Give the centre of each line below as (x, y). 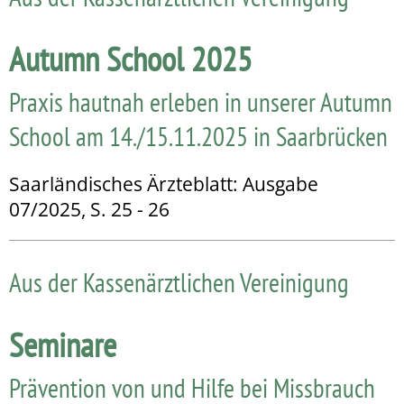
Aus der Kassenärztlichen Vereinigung (179, 282)
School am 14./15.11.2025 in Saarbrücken (198, 136)
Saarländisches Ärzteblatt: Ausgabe (164, 184)
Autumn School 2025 (131, 58)
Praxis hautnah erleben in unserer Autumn (201, 101)
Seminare (63, 344)
